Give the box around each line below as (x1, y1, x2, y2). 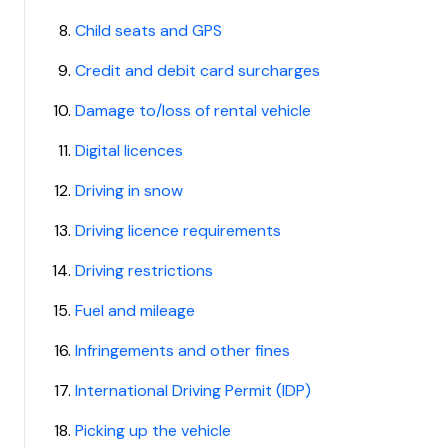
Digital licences (75, 140, 184, 161)
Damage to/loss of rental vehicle (75, 100, 312, 121)
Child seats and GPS (75, 20, 223, 41)
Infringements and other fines (75, 340, 291, 361)
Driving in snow (75, 180, 184, 201)
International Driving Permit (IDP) (75, 380, 312, 401)
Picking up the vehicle (75, 420, 232, 441)
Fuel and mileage (75, 300, 196, 321)
